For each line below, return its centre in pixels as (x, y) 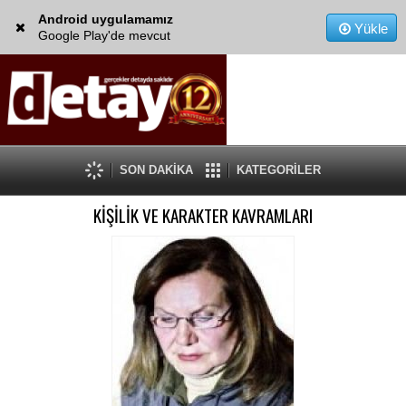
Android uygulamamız (105, 19)
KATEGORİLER (279, 170)
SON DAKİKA (156, 170)
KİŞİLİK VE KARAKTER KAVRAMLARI (203, 215)
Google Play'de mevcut (104, 35)
